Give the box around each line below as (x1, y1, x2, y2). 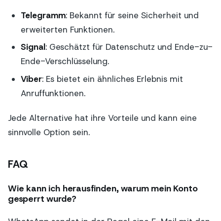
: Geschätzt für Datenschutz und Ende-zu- (45, 41, 213, 53)
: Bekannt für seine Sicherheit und (65, 9, 199, 21)
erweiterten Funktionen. (20, 24, 114, 35)
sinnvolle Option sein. (8, 127, 90, 138)
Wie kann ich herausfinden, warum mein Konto (8, 183, 198, 195)
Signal (20, 41, 45, 53)
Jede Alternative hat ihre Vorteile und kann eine (8, 112, 197, 124)
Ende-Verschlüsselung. (20, 56, 109, 67)
